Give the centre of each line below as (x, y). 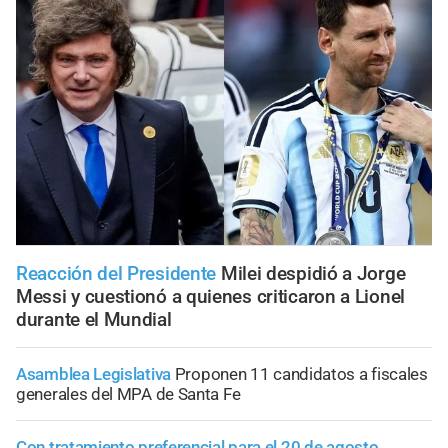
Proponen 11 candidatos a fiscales (301, 374)
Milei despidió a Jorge (313, 274)
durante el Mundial (94, 320)
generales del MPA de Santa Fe (128, 394)
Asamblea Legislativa (93, 374)
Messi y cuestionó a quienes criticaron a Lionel (210, 297)
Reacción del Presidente (116, 274)
